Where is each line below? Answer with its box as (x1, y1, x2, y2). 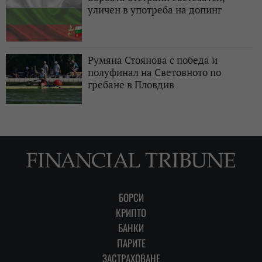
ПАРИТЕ (116, 235, 146, 250)
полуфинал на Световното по (88, 65, 221, 79)
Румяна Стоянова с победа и (88, 53, 218, 67)
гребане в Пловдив (88, 77, 174, 91)
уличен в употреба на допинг (88, 2, 222, 16)
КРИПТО (116, 205, 146, 220)
